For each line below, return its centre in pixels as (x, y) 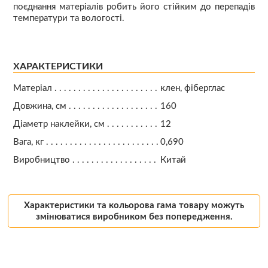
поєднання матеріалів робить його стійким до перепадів (134, 7)
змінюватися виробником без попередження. (134, 217)
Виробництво (41, 160)
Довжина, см (39, 106)
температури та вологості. (68, 18)
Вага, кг (28, 142)
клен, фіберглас (193, 88)
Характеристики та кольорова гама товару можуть (134, 206)
